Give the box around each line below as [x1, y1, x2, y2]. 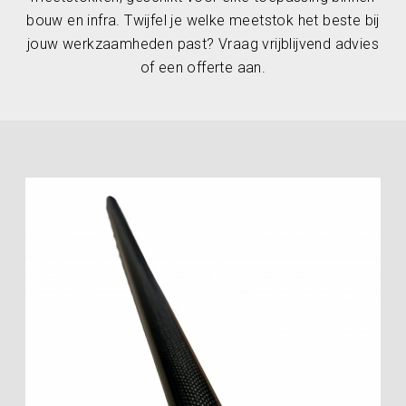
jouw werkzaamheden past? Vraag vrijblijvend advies [27, 35, 379, 53]
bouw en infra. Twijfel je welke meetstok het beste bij [26, 12, 380, 29]
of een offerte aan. [140, 59, 266, 76]
